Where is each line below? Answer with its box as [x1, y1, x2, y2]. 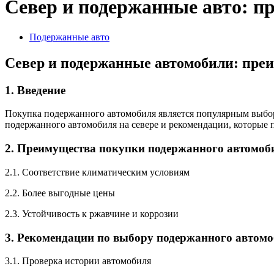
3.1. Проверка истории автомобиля [5, 256, 151, 267]
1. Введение [5, 83, 65, 97]
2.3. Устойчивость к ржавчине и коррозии [5, 208, 179, 219]
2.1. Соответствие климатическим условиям [5, 166, 190, 177]
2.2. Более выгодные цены [5, 187, 115, 198]
